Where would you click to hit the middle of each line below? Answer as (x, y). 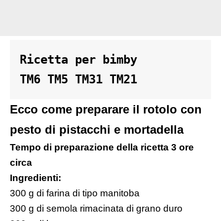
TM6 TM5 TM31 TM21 (78, 80)
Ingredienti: (36, 178)
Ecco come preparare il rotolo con (106, 110)
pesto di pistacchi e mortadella (97, 130)
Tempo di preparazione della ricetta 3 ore (102, 147)
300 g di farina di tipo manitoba (75, 193)
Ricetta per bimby (82, 60)
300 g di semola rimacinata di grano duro (96, 209)
